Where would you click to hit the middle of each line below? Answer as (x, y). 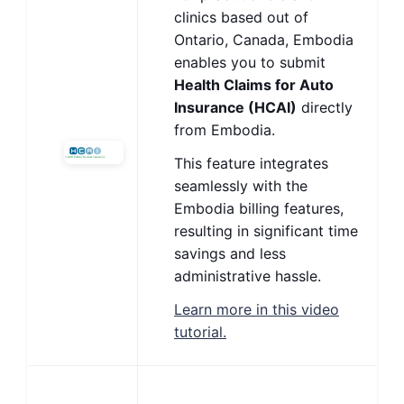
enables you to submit (250, 62)
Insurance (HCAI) (235, 107)
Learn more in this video (257, 309)
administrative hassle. (250, 276)
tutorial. (200, 332)
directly (325, 107)
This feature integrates (251, 163)
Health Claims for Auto (254, 85)
